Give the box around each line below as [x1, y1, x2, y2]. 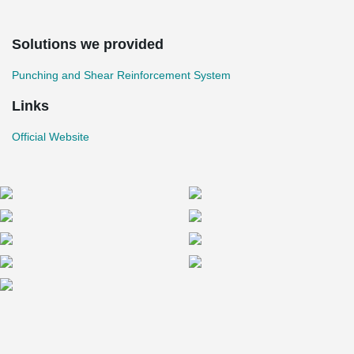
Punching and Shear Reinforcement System [12, 69, 231, 81]
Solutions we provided [12, 36, 164, 52]
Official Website [12, 130, 89, 143]
